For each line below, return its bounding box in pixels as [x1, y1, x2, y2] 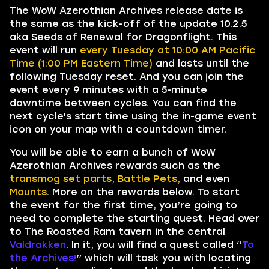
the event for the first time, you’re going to [10, 199, 237, 211]
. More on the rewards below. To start [47, 186, 240, 198]
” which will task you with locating [76, 252, 251, 264]
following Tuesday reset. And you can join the [10, 71, 244, 82]
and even [180, 173, 229, 184]
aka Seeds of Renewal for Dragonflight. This [10, 31, 237, 43]
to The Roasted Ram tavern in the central [10, 226, 225, 237]
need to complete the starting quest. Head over [10, 213, 259, 224]
